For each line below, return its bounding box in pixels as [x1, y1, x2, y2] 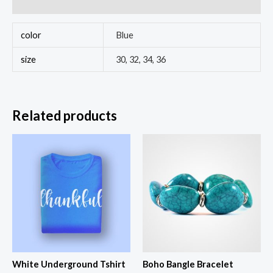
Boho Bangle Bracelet [143, 259, 233, 270]
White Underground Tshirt [12, 259, 126, 270]
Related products [12, 107, 117, 124]
